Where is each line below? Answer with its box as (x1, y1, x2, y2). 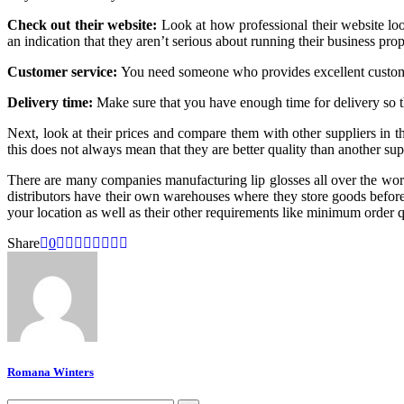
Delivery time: (7, 94, 93, 110)
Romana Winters (7, 364, 94, 379)
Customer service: (7, 63, 121, 79)
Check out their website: (7, 16, 158, 32)
